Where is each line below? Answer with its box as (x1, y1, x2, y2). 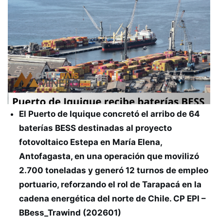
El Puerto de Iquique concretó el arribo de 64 (18, 109, 200, 119)
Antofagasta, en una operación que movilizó (18, 151, 199, 161)
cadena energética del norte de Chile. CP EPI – (18, 194, 206, 203)
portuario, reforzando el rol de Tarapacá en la (18, 180, 201, 189)
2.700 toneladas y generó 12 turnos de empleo (18, 165, 208, 175)
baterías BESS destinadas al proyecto (18, 123, 172, 133)
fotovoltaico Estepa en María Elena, (18, 137, 162, 147)
